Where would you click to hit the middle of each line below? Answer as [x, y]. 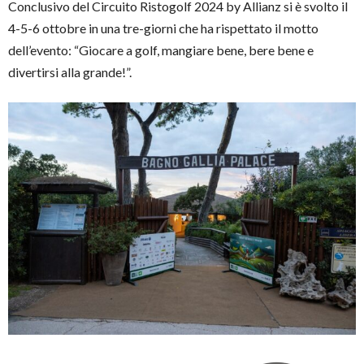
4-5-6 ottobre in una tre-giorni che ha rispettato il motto [163, 28]
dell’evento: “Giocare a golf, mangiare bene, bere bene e [161, 50]
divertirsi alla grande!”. [70, 72]
